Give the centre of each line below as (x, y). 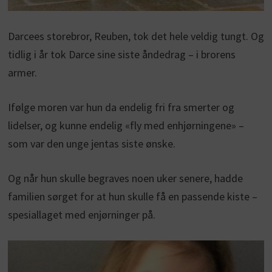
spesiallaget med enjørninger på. (81, 214)
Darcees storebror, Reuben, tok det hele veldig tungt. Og (136, 36)
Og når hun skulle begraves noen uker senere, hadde (125, 178)
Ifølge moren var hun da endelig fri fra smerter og (121, 107)
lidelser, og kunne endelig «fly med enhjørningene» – (126, 125)
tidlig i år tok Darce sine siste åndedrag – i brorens (121, 54)
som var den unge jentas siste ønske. (91, 143)
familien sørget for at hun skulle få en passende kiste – (132, 196)
